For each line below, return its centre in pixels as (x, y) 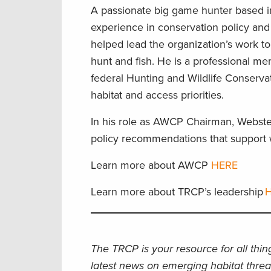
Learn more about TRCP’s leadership (178, 192)
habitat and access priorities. (162, 95)
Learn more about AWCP (151, 165)
